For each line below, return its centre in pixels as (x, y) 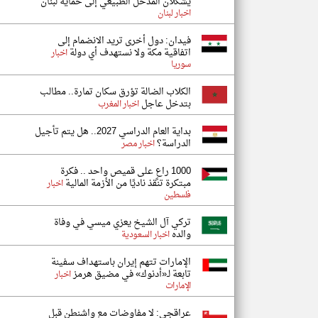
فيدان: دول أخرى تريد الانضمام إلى (124, 41)
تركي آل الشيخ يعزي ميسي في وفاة (122, 223)
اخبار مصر (138, 144)
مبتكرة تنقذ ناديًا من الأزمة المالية (127, 183)
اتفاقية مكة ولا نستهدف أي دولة (129, 53)
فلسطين (177, 195)
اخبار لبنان (174, 13)
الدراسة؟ (173, 144)
